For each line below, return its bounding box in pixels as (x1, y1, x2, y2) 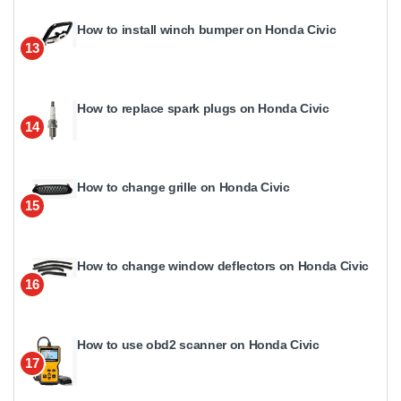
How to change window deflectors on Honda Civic (77, 258, 369, 273)
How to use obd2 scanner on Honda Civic (77, 337, 320, 352)
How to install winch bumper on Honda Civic (77, 21, 337, 37)
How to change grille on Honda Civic (77, 179, 290, 194)
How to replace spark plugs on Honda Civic (77, 100, 329, 115)
